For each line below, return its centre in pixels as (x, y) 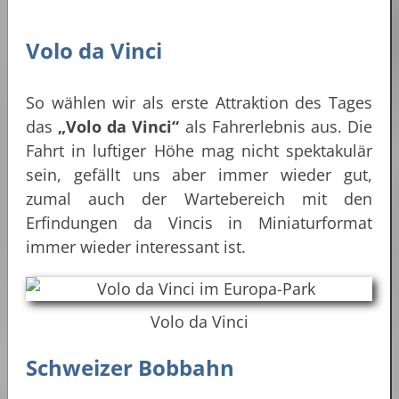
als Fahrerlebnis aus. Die (276, 126)
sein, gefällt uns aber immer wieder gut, (199, 174)
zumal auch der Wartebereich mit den (199, 198)
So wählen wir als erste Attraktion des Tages (199, 102)
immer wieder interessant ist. (136, 246)
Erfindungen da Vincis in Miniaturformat (199, 222)
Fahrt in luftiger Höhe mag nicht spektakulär (199, 150)
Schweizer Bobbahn (130, 367)
